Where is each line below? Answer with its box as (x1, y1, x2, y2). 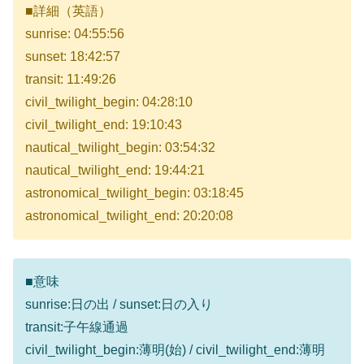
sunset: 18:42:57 (25, 50, 120, 64)
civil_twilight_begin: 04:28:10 (25, 95, 193, 110)
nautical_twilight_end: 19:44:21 (25, 163, 205, 178)
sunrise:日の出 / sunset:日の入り (25, 297, 213, 311)
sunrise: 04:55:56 (25, 27, 124, 41)
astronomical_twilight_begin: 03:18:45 (25, 186, 244, 201)
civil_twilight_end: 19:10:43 (25, 118, 182, 132)
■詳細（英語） (25, 4, 111, 19)
